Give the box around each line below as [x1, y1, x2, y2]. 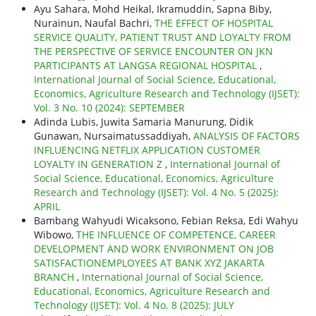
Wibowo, [33, 228, 76, 242]
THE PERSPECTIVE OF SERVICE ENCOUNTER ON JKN [33, 44, 273, 59]
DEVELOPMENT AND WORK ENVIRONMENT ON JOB [33, 242, 274, 256]
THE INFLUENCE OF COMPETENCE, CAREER [75, 228, 276, 242]
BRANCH [33, 270, 77, 284]
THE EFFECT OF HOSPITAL [154, 16, 273, 30]
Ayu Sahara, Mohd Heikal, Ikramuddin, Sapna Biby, [33, 2, 272, 16]
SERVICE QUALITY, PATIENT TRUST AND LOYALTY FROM [33, 30, 291, 44]
